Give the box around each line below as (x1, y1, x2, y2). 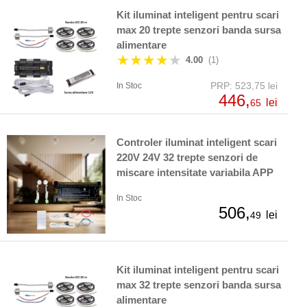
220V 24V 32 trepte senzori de (116, 151, 258, 164)
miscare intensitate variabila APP (116, 167, 273, 179)
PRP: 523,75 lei (210, 80, 278, 92)
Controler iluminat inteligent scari (116, 136, 277, 149)
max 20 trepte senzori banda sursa (116, 24, 281, 36)
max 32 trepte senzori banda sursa (116, 279, 281, 291)
